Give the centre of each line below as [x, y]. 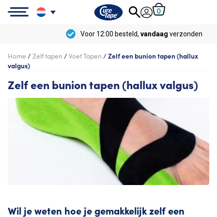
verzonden [160, 34]
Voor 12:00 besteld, [85, 34]
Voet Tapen [85, 56]
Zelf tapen [47, 56]
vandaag [129, 34]
